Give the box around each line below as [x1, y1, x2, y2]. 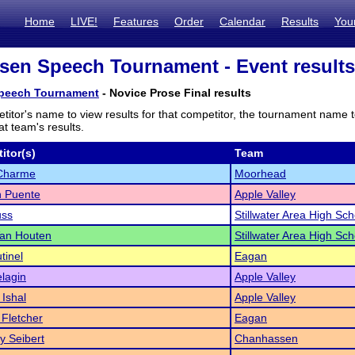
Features [113, 15, 158, 28]
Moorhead [235, 167, 286, 180]
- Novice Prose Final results [99, 86, 251, 99]
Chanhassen [235, 332, 298, 345]
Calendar [219, 15, 265, 28]
